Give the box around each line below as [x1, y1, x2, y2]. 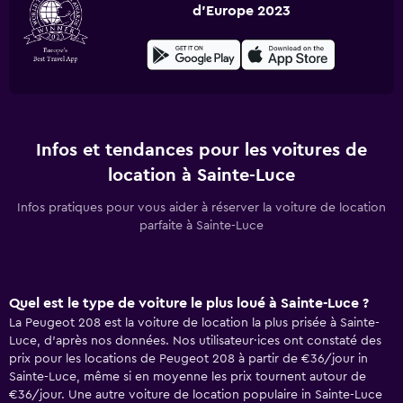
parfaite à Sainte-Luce [139, 219, 264, 232]
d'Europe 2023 [192, 4, 291, 18]
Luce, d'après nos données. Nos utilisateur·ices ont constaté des [9, 335, 381, 347]
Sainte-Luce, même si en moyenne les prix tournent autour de [9, 371, 366, 383]
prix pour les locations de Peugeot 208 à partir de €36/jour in [9, 353, 368, 365]
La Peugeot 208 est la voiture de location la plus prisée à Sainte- [9, 317, 380, 329]
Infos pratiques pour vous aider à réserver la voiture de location [17, 201, 386, 214]
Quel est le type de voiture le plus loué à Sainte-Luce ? [9, 296, 369, 310]
